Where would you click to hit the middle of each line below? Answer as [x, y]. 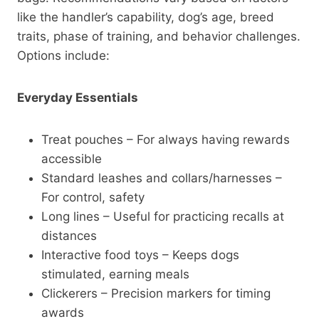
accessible [72, 158]
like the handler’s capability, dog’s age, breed [146, 17]
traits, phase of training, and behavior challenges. [159, 36]
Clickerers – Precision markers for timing [156, 293]
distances [69, 235]
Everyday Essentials [78, 97]
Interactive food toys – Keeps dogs [140, 255]
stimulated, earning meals [115, 274]
